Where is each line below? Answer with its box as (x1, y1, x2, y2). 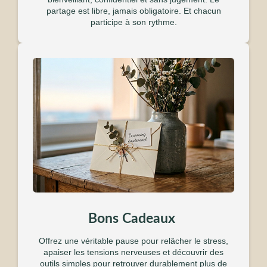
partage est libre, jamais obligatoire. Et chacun (46, 5, 221, 15)
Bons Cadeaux (88, 211, 179, 225)
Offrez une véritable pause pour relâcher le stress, (39, 235, 228, 246)
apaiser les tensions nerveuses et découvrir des (44, 247, 223, 257)
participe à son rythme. (90, 17, 177, 27)
